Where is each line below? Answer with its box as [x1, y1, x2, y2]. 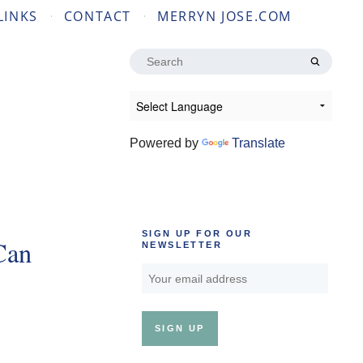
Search [129, 50, 170, 64]
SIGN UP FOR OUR [142, 228, 253, 239]
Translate [232, 136, 285, 150]
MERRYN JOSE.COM [157, 7, 292, 25]
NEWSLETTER [142, 240, 223, 250]
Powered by [130, 136, 202, 150]
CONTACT [63, 7, 131, 25]
